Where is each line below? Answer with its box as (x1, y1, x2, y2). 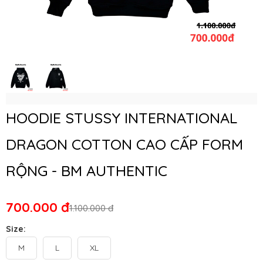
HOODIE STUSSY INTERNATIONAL (6, 109, 237, 127)
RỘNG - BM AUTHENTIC (6, 161, 167, 180)
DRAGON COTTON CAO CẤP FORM (6, 135, 243, 153)
